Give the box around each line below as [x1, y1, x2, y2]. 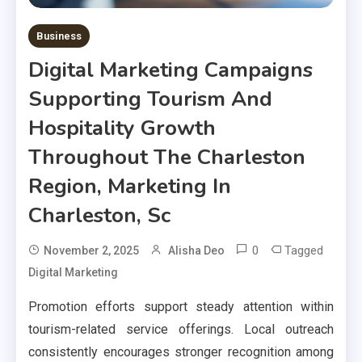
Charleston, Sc [28, 200, 170, 229]
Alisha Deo [168, 243, 225, 257]
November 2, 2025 [44, 243, 139, 257]
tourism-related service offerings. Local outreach [28, 321, 334, 337]
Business [36, 29, 82, 42]
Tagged [284, 242, 323, 258]
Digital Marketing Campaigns [28, 55, 313, 84]
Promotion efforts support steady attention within [28, 298, 334, 314]
